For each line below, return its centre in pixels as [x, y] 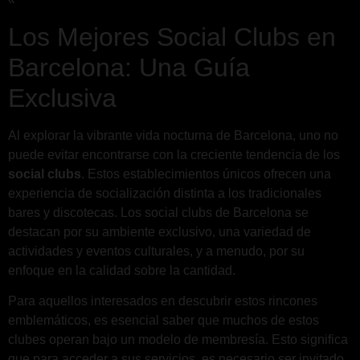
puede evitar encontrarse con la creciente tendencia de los [174, 154]
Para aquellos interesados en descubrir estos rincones [163, 301]
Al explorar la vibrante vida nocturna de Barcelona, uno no [173, 135]
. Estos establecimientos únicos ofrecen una [206, 174]
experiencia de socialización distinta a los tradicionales [165, 193]
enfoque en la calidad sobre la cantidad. [122, 270]
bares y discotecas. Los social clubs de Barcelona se [158, 212]
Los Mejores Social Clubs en [172, 37]
